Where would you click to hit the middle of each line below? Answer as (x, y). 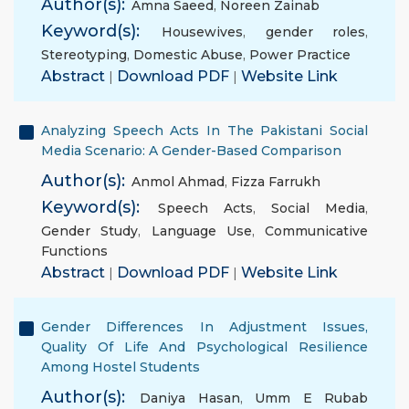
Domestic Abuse (188, 55)
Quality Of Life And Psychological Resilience (204, 347)
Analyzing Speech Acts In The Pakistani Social (204, 131)
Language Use (201, 231)
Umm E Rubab (312, 398)
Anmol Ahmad (178, 182)
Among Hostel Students (121, 367)
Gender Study (90, 231)
